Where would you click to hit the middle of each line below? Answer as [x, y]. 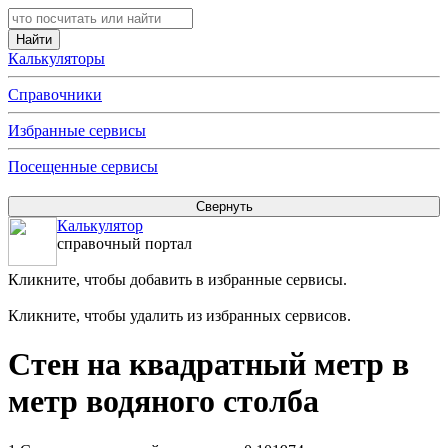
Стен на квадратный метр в [208, 364]
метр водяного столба [163, 401]
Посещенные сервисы [83, 166]
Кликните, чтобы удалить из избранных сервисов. [179, 315]
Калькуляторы [56, 58]
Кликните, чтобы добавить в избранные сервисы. [177, 279]
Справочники [55, 94]
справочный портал [124, 243]
